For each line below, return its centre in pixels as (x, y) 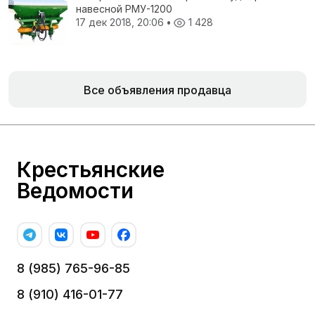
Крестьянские (91, 170)
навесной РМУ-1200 (124, 9)
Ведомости (75, 191)
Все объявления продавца (157, 90)
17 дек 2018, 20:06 (121, 22)
